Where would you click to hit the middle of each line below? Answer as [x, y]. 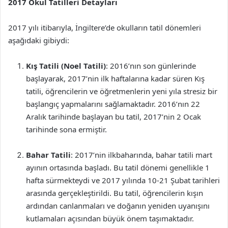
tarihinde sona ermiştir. [66, 129]
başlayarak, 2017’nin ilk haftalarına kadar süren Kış [115, 78]
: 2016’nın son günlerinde [151, 66]
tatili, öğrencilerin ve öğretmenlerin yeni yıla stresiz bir [122, 91]
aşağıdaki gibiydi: [39, 40]
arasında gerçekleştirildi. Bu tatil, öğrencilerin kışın [115, 193]
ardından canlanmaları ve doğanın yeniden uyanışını [118, 206]
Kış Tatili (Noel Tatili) [66, 66]
